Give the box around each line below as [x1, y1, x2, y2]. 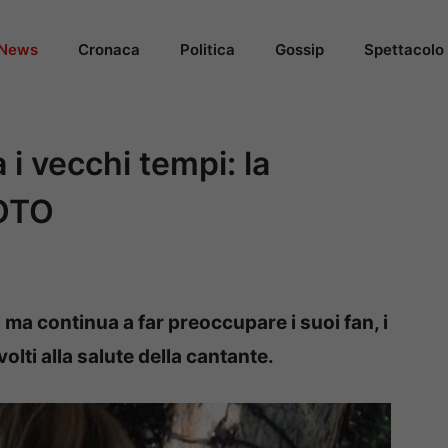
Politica [180, 40, 235, 59]
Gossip [275, 40, 324, 59]
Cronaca [78, 40, 140, 59]
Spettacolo [364, 40, 444, 59]
